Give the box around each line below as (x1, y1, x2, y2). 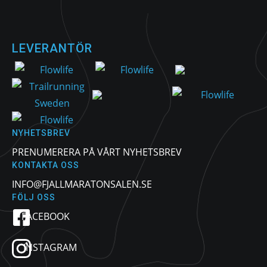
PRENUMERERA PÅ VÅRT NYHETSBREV (12, 145, 182, 159)
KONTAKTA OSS (12, 160, 79, 170)
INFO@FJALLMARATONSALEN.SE (12, 178, 152, 191)
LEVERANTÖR (12, 41, 92, 56)
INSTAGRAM (23, 241, 77, 254)
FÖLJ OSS (12, 193, 55, 203)
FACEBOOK (21, 210, 70, 223)
